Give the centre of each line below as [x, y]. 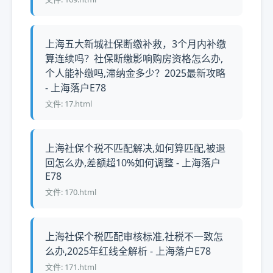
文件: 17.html [69, 104]
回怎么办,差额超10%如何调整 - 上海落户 [133, 163]
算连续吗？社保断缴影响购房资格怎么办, [134, 58]
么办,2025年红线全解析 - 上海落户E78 [128, 251]
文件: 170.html [71, 192]
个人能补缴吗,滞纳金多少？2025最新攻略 [135, 73]
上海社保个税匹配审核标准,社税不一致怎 [134, 236]
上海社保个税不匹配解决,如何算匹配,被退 [135, 148]
